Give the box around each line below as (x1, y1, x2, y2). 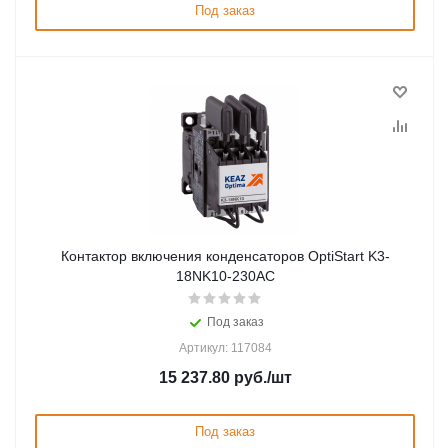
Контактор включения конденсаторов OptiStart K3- (60, 248, 390, 264)
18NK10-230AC (175, 268, 275, 284)
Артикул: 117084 (178, 341, 272, 355)
